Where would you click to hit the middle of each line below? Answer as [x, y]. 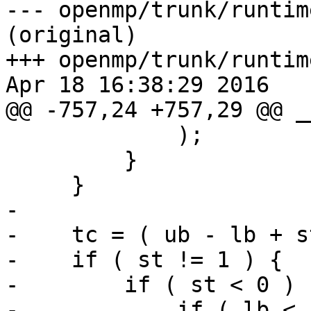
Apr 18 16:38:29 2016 [137, 85]
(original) [72, 35]
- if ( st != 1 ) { [144, 260]
